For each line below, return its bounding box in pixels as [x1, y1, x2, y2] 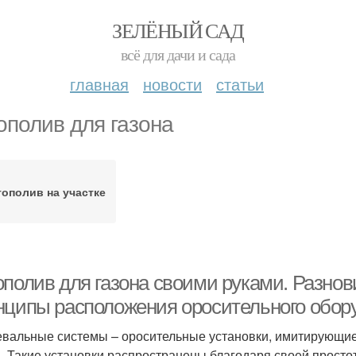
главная [70, 72, 129, 95]
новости [143, 72, 202, 95]
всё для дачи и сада [121, 44, 235, 65]
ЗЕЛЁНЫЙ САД [112, 17, 244, 44]
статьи [216, 72, 264, 95]
